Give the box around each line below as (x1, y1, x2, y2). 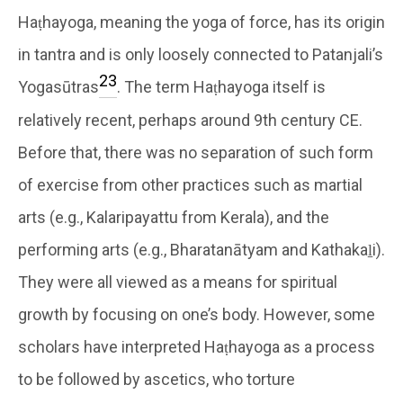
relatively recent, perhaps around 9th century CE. (18, 110, 363, 130)
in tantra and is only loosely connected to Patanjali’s (18, 44, 383, 64)
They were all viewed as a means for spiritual (18, 272, 337, 291)
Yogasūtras (18, 76, 99, 96)
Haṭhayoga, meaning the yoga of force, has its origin (18, 12, 385, 31)
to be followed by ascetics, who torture (18, 369, 295, 389)
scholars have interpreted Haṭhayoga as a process (18, 336, 375, 356)
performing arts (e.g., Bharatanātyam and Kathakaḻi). (18, 239, 385, 259)
